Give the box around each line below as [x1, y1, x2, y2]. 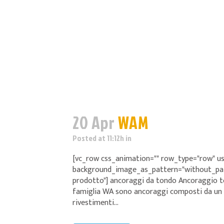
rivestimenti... [72, 196, 118, 209]
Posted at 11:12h [72, 132, 124, 143]
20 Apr [72, 110, 115, 134]
